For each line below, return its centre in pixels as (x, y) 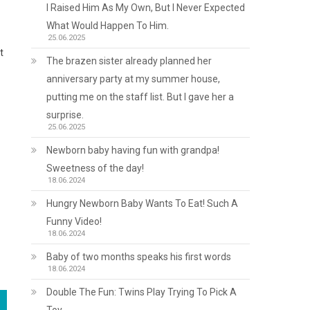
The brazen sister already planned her (129, 61)
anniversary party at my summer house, (134, 79)
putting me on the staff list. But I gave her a (140, 97)
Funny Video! (74, 221)
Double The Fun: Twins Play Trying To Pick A (142, 292)
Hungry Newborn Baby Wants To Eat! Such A (143, 203)
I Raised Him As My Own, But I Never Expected (146, 8)
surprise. (65, 115)
